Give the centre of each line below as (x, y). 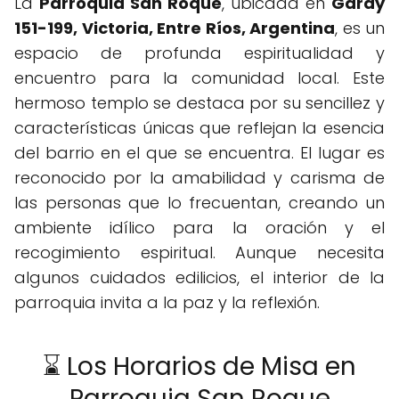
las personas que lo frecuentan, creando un (199, 202)
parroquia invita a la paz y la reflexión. (167, 302)
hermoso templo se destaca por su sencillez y (199, 102)
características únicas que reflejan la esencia (199, 127)
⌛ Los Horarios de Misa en (199, 366)
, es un (360, 28)
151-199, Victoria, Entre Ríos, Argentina (175, 28)
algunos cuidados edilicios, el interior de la (199, 277)
